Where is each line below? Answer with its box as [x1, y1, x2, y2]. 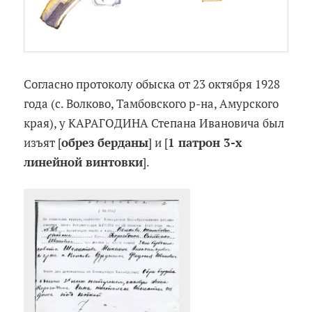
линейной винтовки [24, 154, 143, 171]
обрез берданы [61, 134, 149, 151]
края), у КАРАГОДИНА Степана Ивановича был [24, 115, 285, 132]
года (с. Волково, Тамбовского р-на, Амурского [24, 95, 279, 112]
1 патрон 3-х [168, 134, 243, 151]
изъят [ [24, 134, 62, 151]
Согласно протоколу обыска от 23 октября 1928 [24, 76, 281, 93]
